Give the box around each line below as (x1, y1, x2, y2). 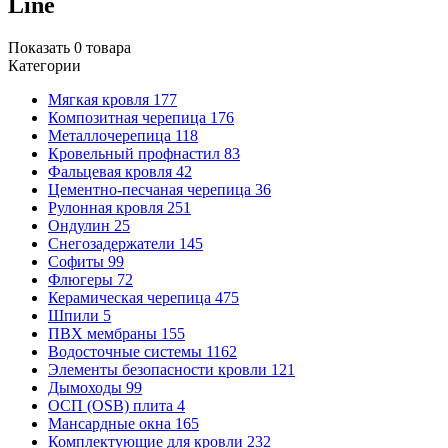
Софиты (48, 252, 108, 270)
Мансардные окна (48, 414, 175, 432)
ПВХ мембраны (48, 324, 161, 342)
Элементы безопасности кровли (48, 360, 271, 378)
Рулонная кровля (48, 198, 167, 216)
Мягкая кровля (48, 90, 153, 108)
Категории (8, 56, 81, 74)
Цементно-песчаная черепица (48, 180, 255, 198)
